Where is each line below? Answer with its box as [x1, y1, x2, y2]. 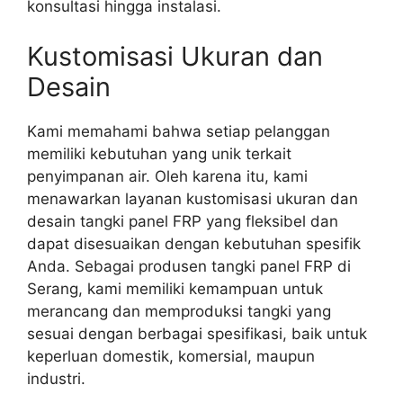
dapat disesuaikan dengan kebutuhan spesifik [27, 234, 361, 253]
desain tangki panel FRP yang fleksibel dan [27, 211, 338, 230]
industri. [27, 369, 85, 388]
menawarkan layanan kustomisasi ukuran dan [27, 189, 358, 208]
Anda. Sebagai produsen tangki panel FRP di [27, 256, 351, 275]
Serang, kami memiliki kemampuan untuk [27, 279, 323, 298]
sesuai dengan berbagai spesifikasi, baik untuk [27, 324, 367, 343]
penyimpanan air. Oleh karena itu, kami [27, 166, 308, 185]
